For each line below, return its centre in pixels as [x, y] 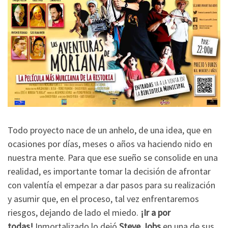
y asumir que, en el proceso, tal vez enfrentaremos [103, 198]
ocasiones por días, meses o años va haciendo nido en [110, 144]
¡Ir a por [155, 212]
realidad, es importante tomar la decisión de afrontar [109, 171]
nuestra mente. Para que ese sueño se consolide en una [113, 157]
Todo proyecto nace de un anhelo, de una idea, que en [110, 130]
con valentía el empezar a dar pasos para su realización [111, 185]
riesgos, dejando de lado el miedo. [74, 212]
